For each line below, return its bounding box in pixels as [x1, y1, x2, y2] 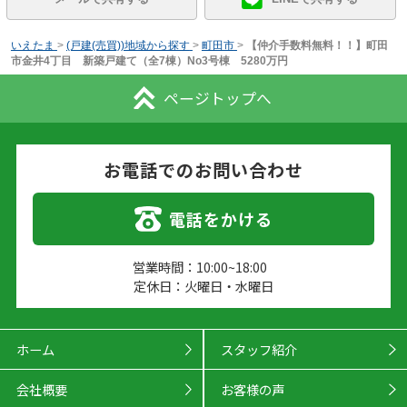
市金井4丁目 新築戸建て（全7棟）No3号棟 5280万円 [10, 54, 288, 67]
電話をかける [169, 207, 273, 232]
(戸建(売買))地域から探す [65, 38, 190, 52]
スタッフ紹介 [220, 340, 297, 360]
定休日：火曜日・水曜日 [134, 275, 273, 295]
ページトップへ [163, 86, 272, 109]
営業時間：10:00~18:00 [132, 256, 267, 276]
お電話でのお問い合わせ [104, 157, 303, 184]
